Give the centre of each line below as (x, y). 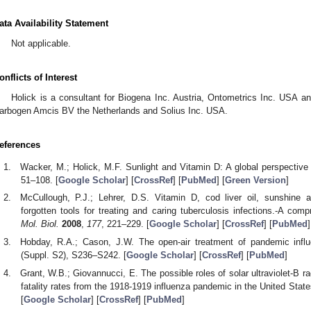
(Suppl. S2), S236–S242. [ (73, 255)
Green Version (255, 180)
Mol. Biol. (40, 224)
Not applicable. (41, 43)
